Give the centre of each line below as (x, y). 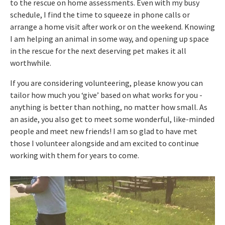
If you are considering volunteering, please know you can (106, 83)
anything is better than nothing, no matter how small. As (109, 107)
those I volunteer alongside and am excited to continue (104, 143)
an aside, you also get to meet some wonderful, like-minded (112, 119)
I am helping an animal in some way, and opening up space (109, 38)
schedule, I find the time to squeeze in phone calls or (100, 14)
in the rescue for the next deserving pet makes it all (98, 50)
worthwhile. (31, 63)
